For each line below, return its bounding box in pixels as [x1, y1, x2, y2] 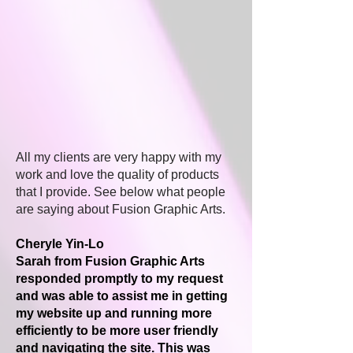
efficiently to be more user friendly [16, 324, 218, 337]
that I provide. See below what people [16, 185, 225, 199]
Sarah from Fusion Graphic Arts [16, 255, 205, 268]
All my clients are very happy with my [16, 150, 221, 164]
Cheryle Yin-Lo [16, 237, 104, 251]
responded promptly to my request [16, 272, 223, 285]
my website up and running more [16, 307, 212, 320]
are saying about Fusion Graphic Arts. [16, 203, 225, 216]
